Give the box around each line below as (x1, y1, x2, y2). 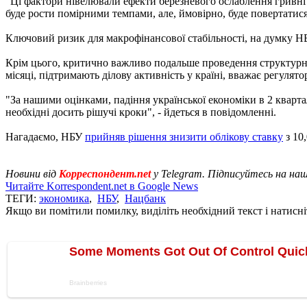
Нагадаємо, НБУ (5, 130, 85, 143)
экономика (39, 192, 89, 204)
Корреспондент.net (59, 167, 151, 180)
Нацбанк (125, 192, 166, 204)
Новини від (5, 167, 59, 180)
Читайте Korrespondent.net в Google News (5, 180, 198, 192)
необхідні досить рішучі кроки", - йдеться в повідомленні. (5, 106, 276, 118)
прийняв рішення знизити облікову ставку (85, 130, 283, 143)
